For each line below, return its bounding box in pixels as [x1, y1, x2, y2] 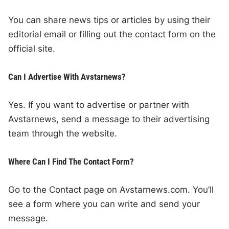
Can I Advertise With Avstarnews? [8, 72, 126, 82]
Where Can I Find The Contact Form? [8, 156, 134, 167]
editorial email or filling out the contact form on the [8, 29, 216, 40]
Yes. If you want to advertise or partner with [8, 100, 190, 110]
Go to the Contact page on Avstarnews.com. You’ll [8, 185, 214, 195]
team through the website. [8, 128, 118, 139]
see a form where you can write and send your [8, 199, 200, 210]
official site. [8, 43, 56, 54]
